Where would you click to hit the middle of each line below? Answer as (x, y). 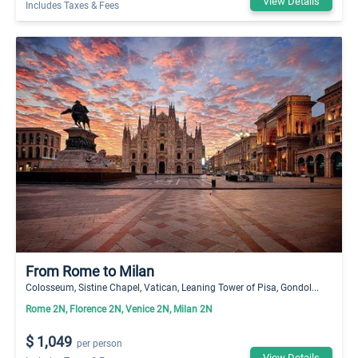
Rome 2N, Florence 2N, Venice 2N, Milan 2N (119, 308)
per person (100, 342)
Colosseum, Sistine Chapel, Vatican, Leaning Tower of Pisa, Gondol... (172, 286)
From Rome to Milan (90, 270)
